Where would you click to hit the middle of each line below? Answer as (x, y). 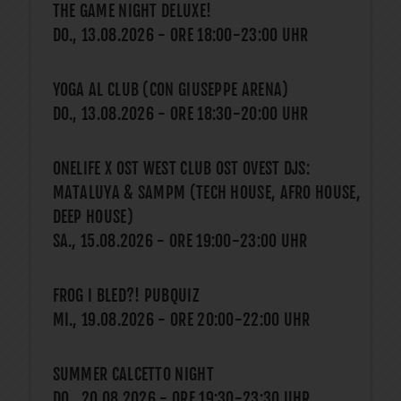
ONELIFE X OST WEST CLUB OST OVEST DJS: (181, 168)
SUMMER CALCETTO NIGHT (133, 374)
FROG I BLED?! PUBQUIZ (126, 295)
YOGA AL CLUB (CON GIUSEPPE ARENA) (171, 89)
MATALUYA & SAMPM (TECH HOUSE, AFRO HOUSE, (206, 192)
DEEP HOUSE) (93, 216)
